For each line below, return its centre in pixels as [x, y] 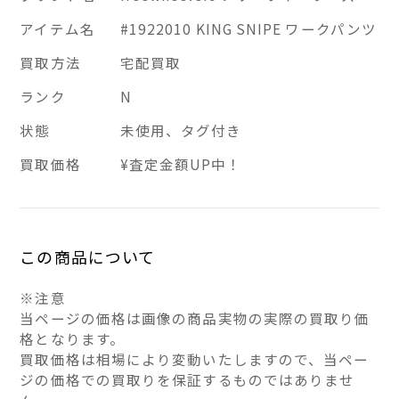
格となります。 [73, 338]
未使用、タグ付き [181, 130]
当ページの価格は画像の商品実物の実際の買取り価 [195, 318]
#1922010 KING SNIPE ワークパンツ [248, 28]
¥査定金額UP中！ [181, 163]
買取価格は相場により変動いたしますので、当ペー [195, 359]
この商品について [88, 256]
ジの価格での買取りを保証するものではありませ [187, 379]
